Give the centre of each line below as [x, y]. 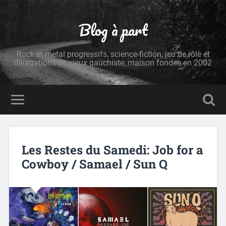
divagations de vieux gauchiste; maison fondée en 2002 [113, 63]
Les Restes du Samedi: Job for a [112, 150]
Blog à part [113, 30]
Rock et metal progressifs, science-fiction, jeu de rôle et [113, 54]
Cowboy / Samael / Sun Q [94, 164]
